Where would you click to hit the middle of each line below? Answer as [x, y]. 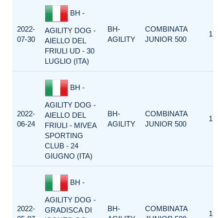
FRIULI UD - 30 [70, 51]
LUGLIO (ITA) [67, 61]
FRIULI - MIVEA [71, 125]
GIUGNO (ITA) [69, 156]
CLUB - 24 [62, 146]
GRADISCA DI [68, 210]
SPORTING [64, 136]
